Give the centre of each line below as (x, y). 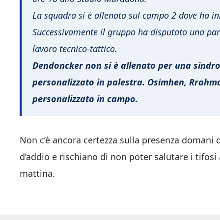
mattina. (37, 174)
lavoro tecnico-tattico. (75, 48)
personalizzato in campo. (85, 98)
